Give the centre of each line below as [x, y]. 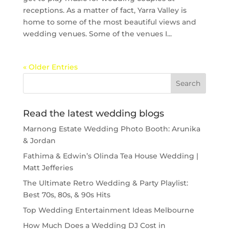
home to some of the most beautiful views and [109, 22]
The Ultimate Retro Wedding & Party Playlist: [105, 183]
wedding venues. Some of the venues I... [97, 34]
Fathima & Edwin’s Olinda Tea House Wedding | [110, 156]
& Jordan [39, 141]
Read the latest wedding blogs [93, 113]
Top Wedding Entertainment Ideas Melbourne [108, 210]
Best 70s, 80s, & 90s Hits [66, 195]
